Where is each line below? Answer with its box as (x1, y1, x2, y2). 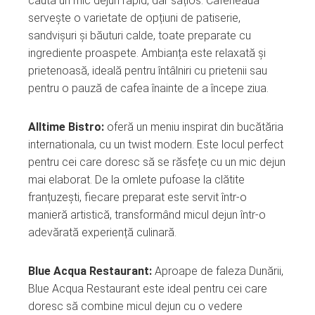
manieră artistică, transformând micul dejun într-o (28, 207, 266, 221)
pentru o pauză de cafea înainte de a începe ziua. (28, 81, 269, 95)
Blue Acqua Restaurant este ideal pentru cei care (28, 281, 267, 295)
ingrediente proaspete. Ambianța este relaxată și (28, 46, 266, 60)
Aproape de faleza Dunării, (155, 264, 283, 278)
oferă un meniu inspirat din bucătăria (107, 120, 283, 134)
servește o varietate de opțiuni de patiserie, (28, 11, 240, 25)
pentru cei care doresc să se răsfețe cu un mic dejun (28, 155, 285, 169)
